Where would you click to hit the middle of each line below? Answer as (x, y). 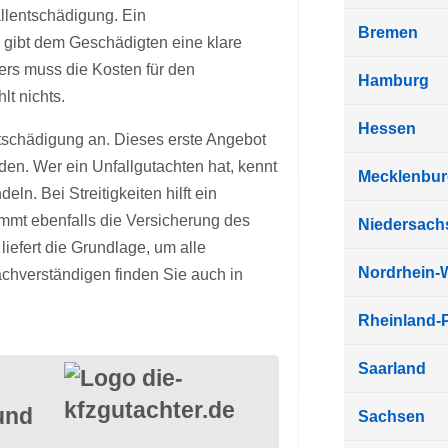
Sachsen (391, 417)
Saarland (391, 369)
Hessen (386, 129)
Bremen (387, 33)
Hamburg (393, 81)
